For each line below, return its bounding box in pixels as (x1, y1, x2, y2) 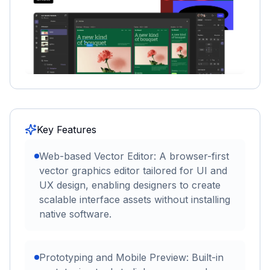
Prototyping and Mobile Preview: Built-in (39, 251, 224, 264)
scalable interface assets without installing (39, 193, 230, 206)
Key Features (37, 124, 96, 136)
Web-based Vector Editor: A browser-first (39, 150, 229, 163)
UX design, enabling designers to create (39, 179, 221, 192)
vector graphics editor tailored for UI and (39, 165, 227, 177)
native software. (39, 208, 111, 221)
